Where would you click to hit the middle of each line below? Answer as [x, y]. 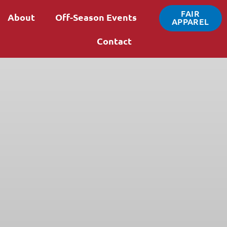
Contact [114, 41]
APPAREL [190, 22]
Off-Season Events [96, 17]
